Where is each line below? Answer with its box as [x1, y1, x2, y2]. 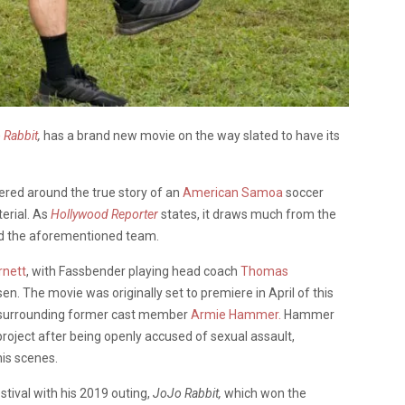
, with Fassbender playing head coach [26, 263, 240, 278]
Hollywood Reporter [51, 206, 161, 221]
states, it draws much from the [161, 206, 336, 221]
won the [258, 385, 306, 400]
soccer [283, 184, 324, 200]
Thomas [240, 263, 288, 278]
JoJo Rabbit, [153, 385, 224, 400]
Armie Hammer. [191, 306, 281, 322]
